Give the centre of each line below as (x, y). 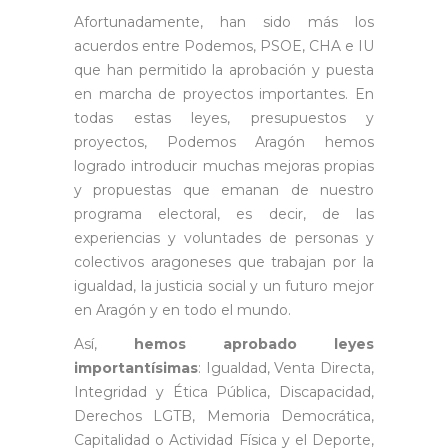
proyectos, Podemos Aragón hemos (224, 141)
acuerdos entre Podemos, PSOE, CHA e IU (224, 45)
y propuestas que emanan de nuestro (224, 189)
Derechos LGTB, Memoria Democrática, (224, 415)
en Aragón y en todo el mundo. (182, 309)
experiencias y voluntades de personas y (224, 237)
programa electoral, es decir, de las (224, 213)
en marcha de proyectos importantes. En (224, 93)
